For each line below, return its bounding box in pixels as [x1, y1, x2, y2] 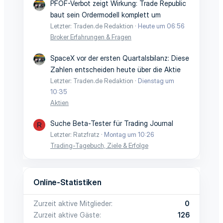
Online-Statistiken [33, 177, 102, 187]
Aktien [50, 98, 69, 107]
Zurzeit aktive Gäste [33, 211, 100, 219]
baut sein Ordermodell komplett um [50, 10, 161, 19]
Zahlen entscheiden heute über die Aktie [50, 65, 181, 74]
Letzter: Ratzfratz [50, 130, 100, 138]
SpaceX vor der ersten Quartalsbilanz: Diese [50, 53, 189, 62]
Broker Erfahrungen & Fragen [50, 33, 131, 41]
